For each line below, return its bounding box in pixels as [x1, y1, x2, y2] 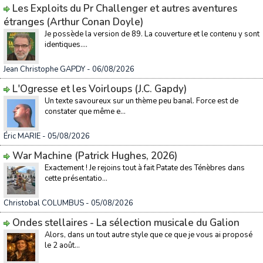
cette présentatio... [45, 173, 107, 184]
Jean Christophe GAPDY [4, 64, 85, 75]
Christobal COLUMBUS [4, 198, 84, 208]
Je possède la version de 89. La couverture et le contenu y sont [45, 29, 259, 39]
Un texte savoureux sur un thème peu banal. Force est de [45, 96, 238, 106]
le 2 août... [45, 240, 80, 251]
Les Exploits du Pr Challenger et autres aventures [12, 2, 237, 15]
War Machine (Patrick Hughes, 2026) [12, 149, 177, 163]
